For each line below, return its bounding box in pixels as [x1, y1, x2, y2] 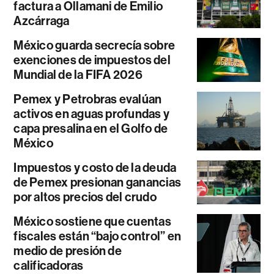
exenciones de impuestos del [13, 53, 171, 68]
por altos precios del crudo [13, 190, 157, 205]
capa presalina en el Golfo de [13, 121, 168, 136]
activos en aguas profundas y [13, 106, 170, 122]
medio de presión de [13, 243, 122, 259]
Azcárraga [13, 13, 70, 29]
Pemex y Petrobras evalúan [13, 92, 162, 107]
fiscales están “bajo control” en [13, 229, 182, 244]
